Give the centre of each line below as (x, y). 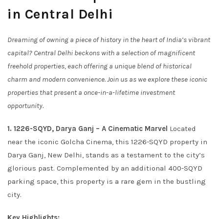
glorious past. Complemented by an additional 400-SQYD (105, 168)
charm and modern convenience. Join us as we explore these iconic (107, 79)
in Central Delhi (60, 14)
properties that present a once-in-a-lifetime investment (91, 92)
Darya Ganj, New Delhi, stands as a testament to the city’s (106, 155)
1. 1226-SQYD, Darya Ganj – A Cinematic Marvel (88, 129)
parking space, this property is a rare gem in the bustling (107, 181)
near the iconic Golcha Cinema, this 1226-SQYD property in (107, 142)
